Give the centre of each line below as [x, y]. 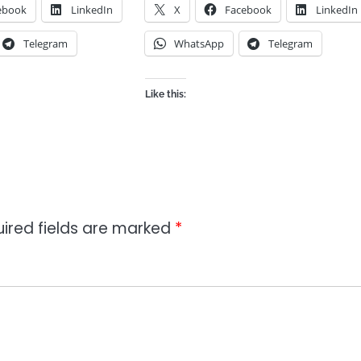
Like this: [166, 95]
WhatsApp [199, 44]
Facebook [249, 10]
